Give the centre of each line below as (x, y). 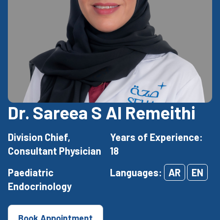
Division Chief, (39, 137)
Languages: (137, 173)
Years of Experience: (156, 137)
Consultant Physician (55, 151)
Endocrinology (40, 186)
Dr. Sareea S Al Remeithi (102, 112)
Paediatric (31, 173)
